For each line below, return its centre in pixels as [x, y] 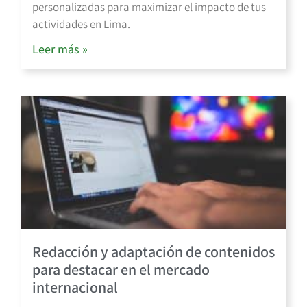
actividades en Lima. [81, 24]
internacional [75, 287]
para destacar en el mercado [121, 269]
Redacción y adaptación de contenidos [153, 251]
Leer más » [60, 49]
